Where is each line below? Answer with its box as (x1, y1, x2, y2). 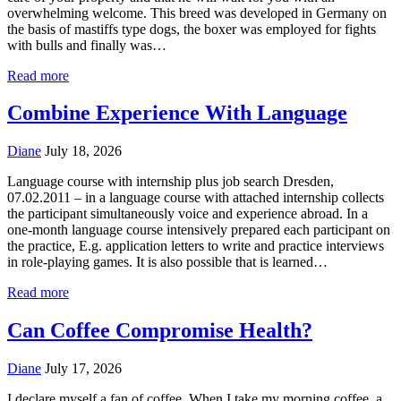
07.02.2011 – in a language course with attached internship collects (7, 190, 384, 206)
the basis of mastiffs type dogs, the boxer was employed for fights (7, 21, 376, 37)
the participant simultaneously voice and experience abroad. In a (7, 206, 368, 222)
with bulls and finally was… (7, 37, 166, 53)
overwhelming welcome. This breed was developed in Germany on (7, 4, 387, 21)
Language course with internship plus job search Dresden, (7, 174, 334, 190)
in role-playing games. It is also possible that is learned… (7, 254, 328, 270)
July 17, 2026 (45, 361, 122, 377)
